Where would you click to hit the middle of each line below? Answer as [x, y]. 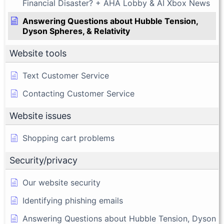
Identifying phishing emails [73, 201]
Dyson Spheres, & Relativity [76, 31]
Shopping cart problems [68, 138]
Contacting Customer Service [78, 94]
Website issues [40, 116]
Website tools [38, 53]
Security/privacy [43, 160]
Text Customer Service [66, 76]
